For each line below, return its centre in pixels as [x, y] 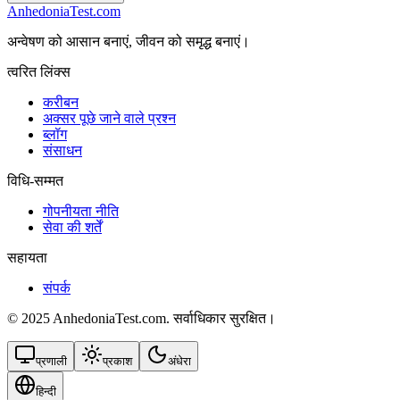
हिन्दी [46, 391]
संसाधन [62, 150]
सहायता [27, 257]
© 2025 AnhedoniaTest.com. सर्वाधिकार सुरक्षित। [142, 318]
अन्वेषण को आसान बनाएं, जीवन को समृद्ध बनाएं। [129, 41]
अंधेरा [179, 361]
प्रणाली [51, 361]
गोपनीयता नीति [81, 211]
